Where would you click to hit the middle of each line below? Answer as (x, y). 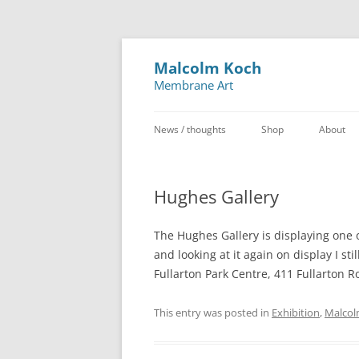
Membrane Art (194, 85)
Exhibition (296, 313)
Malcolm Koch (208, 68)
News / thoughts (190, 129)
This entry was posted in (213, 313)
